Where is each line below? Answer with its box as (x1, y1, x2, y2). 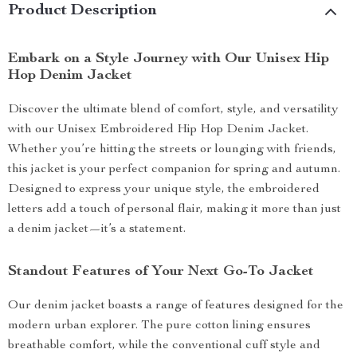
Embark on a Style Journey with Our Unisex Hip (8, 52, 329, 66)
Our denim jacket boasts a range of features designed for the (8, 300, 343, 312)
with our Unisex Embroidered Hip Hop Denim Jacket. (8, 124, 308, 136)
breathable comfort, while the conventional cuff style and (8, 339, 320, 352)
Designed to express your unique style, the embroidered (8, 183, 320, 196)
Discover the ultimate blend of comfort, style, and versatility (8, 104, 339, 116)
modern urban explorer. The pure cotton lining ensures (8, 320, 311, 332)
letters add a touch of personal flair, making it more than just (8, 203, 341, 216)
